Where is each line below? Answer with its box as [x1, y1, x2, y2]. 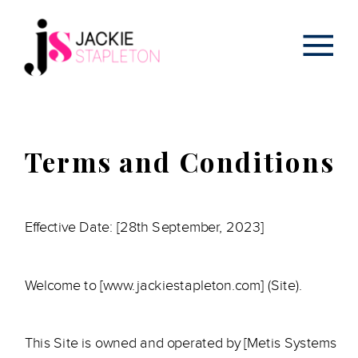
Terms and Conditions [24, 143, 334, 179]
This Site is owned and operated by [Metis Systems [24, 334, 337, 352]
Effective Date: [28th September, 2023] [24, 218, 265, 237]
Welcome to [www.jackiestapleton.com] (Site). [24, 276, 303, 295]
